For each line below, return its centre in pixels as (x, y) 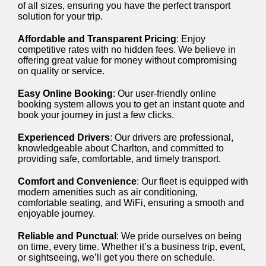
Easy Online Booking (65, 93)
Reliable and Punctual (67, 236)
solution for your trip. (60, 16)
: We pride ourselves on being (179, 236)
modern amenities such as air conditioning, (108, 192)
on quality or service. (61, 71)
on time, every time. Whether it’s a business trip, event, (132, 246)
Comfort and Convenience (77, 181)
